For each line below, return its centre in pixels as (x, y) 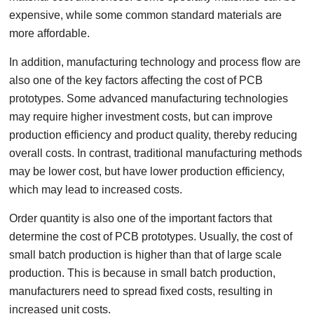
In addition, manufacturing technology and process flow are (155, 62)
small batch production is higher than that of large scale (146, 255)
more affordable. (50, 33)
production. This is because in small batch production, (143, 273)
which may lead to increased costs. (96, 190)
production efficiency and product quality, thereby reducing (153, 135)
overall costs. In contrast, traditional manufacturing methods (156, 153)
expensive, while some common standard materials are (146, 15)
